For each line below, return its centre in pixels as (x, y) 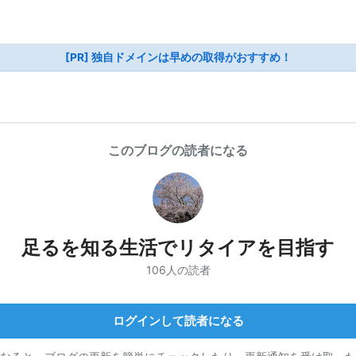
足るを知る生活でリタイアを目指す (178, 248)
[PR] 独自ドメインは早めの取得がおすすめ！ (178, 57)
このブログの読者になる (178, 150)
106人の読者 (178, 269)
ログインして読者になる (178, 320)
